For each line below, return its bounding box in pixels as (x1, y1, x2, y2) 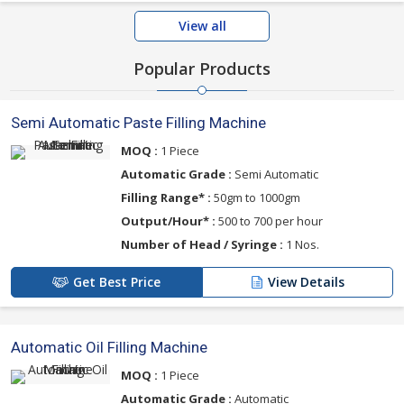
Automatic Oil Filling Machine (11, 338, 207, 357)
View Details (268, 273, 344, 291)
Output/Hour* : (121, 213, 216, 230)
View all (178, 17, 226, 35)
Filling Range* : (121, 189, 211, 207)
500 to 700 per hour (216, 213, 323, 230)
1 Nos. (283, 236, 319, 253)
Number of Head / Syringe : (121, 236, 283, 253)
